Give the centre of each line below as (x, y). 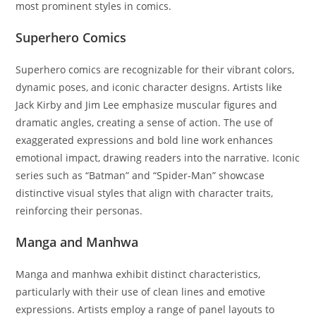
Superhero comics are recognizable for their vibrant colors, (155, 69)
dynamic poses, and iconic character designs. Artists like (149, 87)
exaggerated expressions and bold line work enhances (145, 140)
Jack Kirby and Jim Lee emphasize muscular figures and (147, 105)
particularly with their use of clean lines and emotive (141, 292)
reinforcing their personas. (79, 211)
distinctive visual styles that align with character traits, (145, 193)
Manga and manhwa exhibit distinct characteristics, (138, 274)
